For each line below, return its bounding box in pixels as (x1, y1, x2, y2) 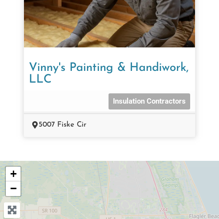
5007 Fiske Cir (39, 121, 87, 129)
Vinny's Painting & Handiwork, (29, 62, 189, 74)
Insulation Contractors (113, 96, 186, 106)
